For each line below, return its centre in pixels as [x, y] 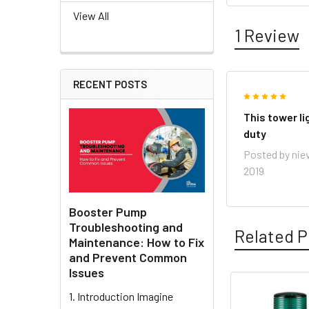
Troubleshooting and [126, 227]
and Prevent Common [128, 257]
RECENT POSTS [110, 84]
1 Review [267, 35]
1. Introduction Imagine [121, 296]
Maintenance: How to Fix [137, 242]
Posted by [268, 154]
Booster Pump [108, 211]
